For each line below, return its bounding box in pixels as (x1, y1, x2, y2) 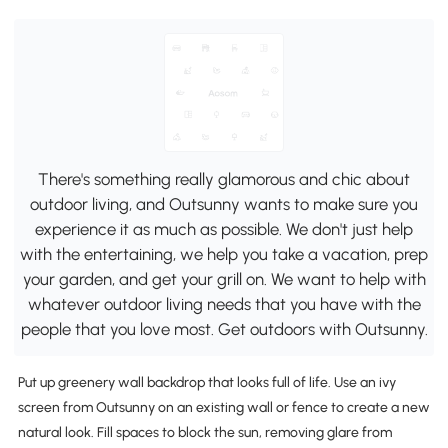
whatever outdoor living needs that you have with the (27, 293, 421, 314)
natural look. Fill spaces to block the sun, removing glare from (17, 424, 392, 442)
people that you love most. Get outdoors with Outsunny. (20, 318, 428, 339)
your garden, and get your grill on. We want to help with (22, 268, 426, 289)
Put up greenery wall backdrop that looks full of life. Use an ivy (17, 374, 396, 392)
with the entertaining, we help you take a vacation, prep (20, 243, 428, 264)
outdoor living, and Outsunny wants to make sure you (30, 193, 418, 214)
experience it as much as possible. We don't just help (35, 218, 413, 239)
